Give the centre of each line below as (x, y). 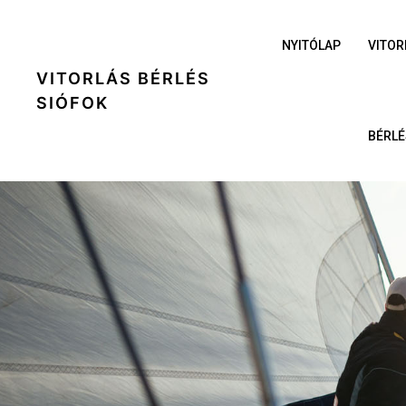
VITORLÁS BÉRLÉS (123, 78)
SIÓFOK (72, 103)
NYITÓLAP (311, 45)
